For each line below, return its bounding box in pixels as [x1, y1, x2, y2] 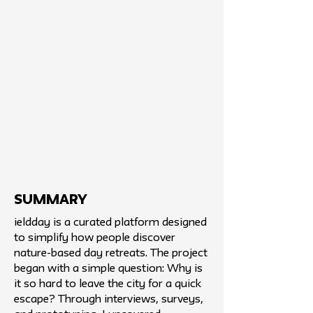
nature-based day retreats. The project [14, 249, 208, 259]
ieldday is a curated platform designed [14, 218, 207, 228]
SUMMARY [14, 194, 87, 206]
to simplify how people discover [14, 233, 175, 243]
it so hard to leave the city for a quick [14, 279, 201, 289]
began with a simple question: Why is [14, 264, 203, 274]
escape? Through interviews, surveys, [14, 295, 203, 305]
